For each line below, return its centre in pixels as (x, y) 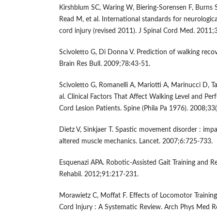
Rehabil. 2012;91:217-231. (99, 174)
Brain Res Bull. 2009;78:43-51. (105, 64)
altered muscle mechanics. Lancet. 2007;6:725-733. (136, 141)
